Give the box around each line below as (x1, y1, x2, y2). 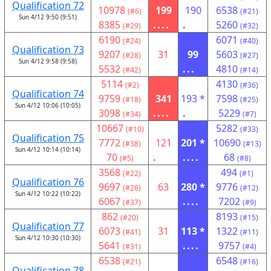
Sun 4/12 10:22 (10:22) (15, 189, 80, 198)
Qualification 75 (11, 131, 84, 145)
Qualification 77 (11, 220, 84, 233)
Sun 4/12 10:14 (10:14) (15, 145, 80, 154)
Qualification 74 (11, 87, 84, 100)
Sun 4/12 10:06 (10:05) (15, 101, 80, 109)
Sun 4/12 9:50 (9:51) (19, 13, 77, 21)
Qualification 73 (11, 43, 84, 56)
